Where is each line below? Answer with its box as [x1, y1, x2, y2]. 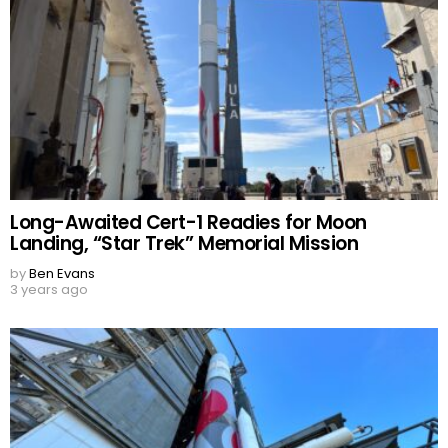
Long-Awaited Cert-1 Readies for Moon [10, 208, 367, 236]
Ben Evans [29, 263, 95, 283]
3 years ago [10, 279, 88, 299]
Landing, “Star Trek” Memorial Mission [10, 229, 359, 257]
